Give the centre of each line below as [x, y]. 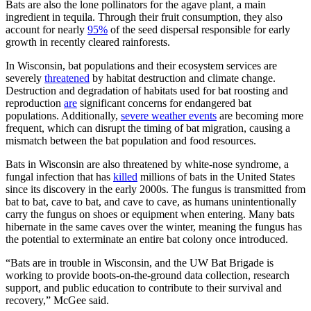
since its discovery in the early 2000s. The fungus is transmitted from [155, 189]
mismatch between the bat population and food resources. [131, 140]
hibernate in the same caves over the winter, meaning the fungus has [154, 226]
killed [125, 176]
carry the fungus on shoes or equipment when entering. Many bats [150, 214]
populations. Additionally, [62, 115]
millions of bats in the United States [218, 176]
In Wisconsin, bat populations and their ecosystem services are [141, 65]
